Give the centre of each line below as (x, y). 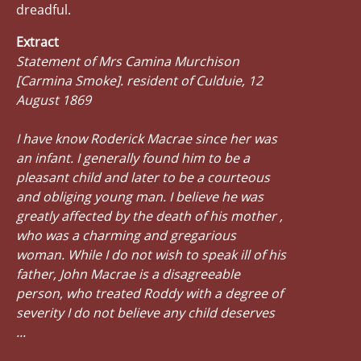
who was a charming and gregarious (126, 235)
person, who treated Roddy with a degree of (149, 293)
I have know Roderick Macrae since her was (147, 138)
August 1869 (54, 100)
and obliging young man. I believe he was (140, 196)
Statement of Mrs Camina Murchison (128, 61)
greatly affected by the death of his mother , (149, 216)
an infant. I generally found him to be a (133, 158)
